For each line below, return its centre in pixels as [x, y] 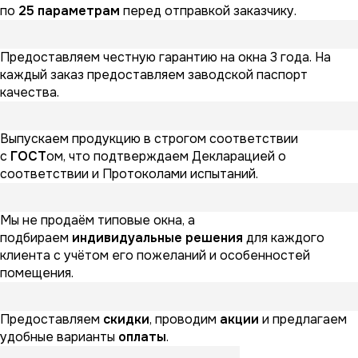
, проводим [185, 319]
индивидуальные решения [157, 237]
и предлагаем [303, 319]
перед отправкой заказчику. [208, 10]
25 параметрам [69, 10]
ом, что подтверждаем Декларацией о [166, 156]
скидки [126, 319]
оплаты [142, 336]
